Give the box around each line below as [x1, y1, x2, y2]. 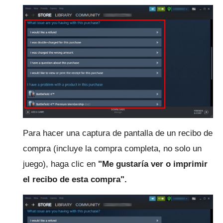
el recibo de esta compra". [23, 174, 127, 184]
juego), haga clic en [23, 159, 98, 169]
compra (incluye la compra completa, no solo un [23, 143, 202, 153]
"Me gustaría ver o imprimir [98, 159, 208, 169]
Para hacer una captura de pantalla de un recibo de [23, 128, 213, 138]
